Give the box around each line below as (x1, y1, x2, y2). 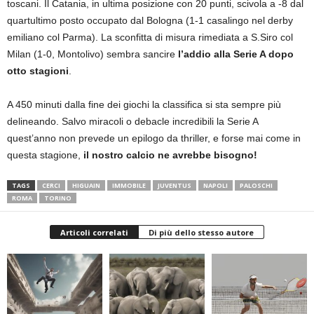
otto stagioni (7, 64, 69, 76)
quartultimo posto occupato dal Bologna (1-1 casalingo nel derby (7, 14, 293, 26)
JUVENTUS (158, 180, 191, 190)
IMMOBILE (112, 180, 146, 190)
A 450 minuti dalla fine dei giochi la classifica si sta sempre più (7, 98, 281, 110)
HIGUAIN (72, 180, 100, 190)
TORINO (44, 193, 71, 203)
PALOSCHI (240, 180, 273, 190)
